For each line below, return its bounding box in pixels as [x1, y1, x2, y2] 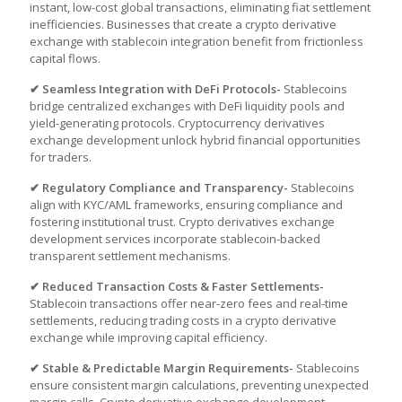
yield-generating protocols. [30, 115, 178, 131]
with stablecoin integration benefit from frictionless [86, 33, 363, 49]
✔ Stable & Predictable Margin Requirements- [30, 360, 293, 376]
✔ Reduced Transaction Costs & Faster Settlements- [30, 278, 324, 294]
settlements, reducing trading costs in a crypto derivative [30, 312, 336, 328]
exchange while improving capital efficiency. [30, 329, 267, 345]
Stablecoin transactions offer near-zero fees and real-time [30, 295, 348, 311]
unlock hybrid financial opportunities [162, 132, 361, 148]
